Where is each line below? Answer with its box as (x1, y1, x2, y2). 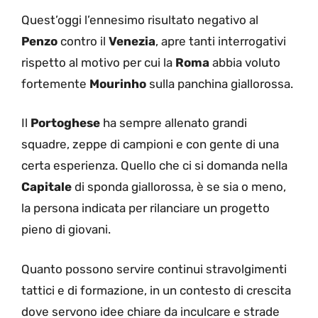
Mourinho (89, 76, 146, 91)
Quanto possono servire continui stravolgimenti (21, 261, 287, 276)
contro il (57, 33, 109, 48)
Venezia (109, 33, 155, 48)
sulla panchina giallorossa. (146, 76, 293, 91)
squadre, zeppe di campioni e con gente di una (21, 137, 279, 152)
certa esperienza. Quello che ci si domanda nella (21, 158, 287, 173)
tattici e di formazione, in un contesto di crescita (21, 283, 291, 297)
